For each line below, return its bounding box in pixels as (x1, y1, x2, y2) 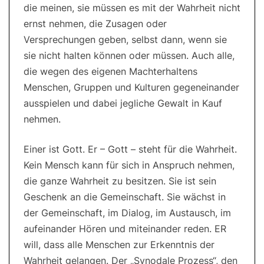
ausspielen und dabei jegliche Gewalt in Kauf (24, 97, 222, 110)
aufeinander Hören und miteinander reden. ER (24, 223, 226, 235)
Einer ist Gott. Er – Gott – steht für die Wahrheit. (24, 143, 237, 156)
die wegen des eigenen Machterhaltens (24, 65, 197, 78)
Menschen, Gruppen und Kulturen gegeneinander (24, 81, 239, 94)
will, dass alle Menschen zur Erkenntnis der (24, 239, 214, 251)
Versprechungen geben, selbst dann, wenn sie (24, 34, 227, 46)
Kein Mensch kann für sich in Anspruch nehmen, (24, 159, 235, 171)
